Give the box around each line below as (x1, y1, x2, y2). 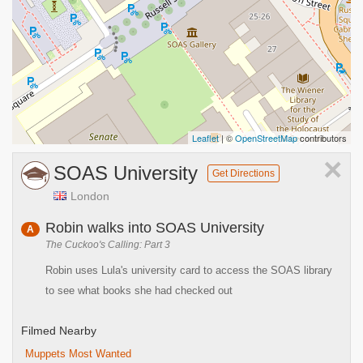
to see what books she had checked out (45, 284, 233, 297)
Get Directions (212, 168, 275, 179)
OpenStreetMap (235, 131, 297, 144)
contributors (297, 131, 347, 144)
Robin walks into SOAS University (45, 220, 264, 236)
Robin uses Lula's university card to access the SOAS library (45, 264, 332, 276)
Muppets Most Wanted (25, 348, 131, 360)
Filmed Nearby (21, 324, 96, 337)
